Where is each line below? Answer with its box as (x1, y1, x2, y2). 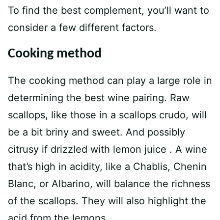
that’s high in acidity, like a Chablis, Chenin (8, 161, 207, 172)
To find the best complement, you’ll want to (8, 4, 209, 16)
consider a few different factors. (8, 22, 157, 33)
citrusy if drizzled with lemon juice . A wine (8, 143, 207, 155)
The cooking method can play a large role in (8, 75, 212, 86)
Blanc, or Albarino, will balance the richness (8, 178, 210, 190)
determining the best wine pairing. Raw (8, 92, 190, 104)
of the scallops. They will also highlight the (8, 195, 206, 207)
